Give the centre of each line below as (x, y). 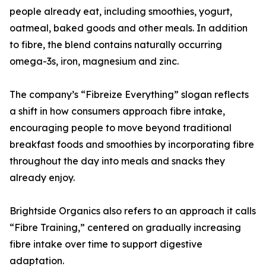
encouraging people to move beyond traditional (121, 128)
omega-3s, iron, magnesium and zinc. (94, 61)
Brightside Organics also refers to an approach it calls (133, 211)
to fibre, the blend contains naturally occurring (116, 45)
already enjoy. (42, 178)
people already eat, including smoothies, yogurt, (121, 12)
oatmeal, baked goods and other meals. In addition (129, 28)
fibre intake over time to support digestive (106, 244)
